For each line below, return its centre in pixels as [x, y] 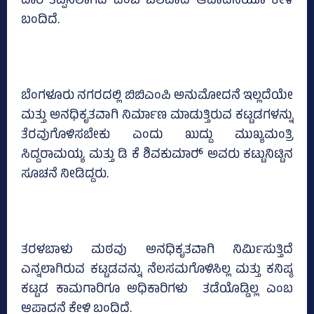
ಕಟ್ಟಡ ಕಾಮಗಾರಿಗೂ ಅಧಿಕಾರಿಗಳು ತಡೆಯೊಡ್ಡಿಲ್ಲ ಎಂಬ [157, 291]
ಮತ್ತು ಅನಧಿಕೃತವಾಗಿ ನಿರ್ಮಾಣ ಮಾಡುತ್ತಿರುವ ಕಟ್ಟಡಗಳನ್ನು [157, 117]
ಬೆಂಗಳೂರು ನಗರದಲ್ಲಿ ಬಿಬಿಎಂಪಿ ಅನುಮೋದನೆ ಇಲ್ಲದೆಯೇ [157, 97]
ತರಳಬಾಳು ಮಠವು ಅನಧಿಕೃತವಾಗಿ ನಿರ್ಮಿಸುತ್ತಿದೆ [157, 251]
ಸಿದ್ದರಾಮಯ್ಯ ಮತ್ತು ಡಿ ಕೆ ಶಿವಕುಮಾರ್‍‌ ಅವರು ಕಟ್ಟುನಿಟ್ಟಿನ [157, 156]
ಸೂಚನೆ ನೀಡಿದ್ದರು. [65, 176]
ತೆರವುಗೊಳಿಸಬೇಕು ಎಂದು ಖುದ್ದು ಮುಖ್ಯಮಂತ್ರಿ [157, 136]
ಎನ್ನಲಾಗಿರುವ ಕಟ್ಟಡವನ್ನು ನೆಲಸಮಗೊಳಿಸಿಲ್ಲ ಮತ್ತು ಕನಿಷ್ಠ [157, 271]
